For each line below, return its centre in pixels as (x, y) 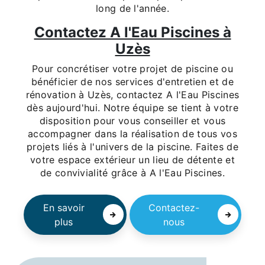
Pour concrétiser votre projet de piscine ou (132, 68)
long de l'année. (132, 8)
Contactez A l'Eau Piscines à (132, 32)
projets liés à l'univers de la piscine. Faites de (132, 146)
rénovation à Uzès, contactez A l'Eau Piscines (132, 94)
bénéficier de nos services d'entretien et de (132, 81)
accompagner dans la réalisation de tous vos (132, 133)
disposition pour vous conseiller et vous (132, 120)
